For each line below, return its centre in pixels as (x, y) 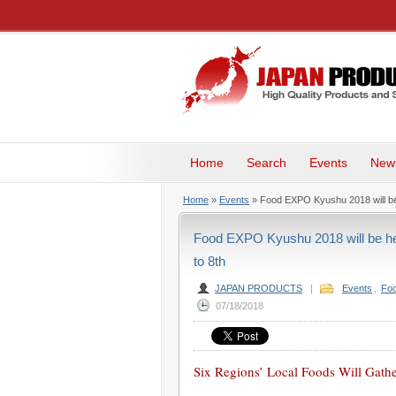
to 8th (209, 261)
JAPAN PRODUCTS (259, 288)
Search (267, 163)
